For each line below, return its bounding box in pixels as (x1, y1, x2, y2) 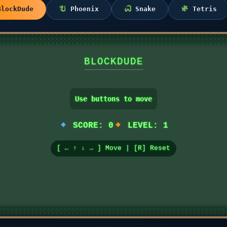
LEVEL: (123, 121, 164, 130)
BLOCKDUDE (84, 56, 143, 67)
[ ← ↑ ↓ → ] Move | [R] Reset (57, 144, 170, 152)
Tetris (188, 5, 217, 13)
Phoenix (66, 5, 99, 13)
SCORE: (68, 121, 108, 130)
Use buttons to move (75, 95, 152, 103)
